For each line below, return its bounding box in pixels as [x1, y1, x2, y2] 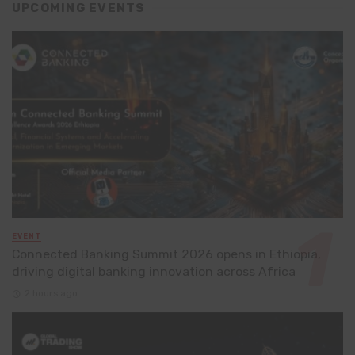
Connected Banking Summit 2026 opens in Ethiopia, [12, 246, 321, 262]
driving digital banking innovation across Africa [12, 264, 296, 280]
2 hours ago [24, 287, 78, 299]
